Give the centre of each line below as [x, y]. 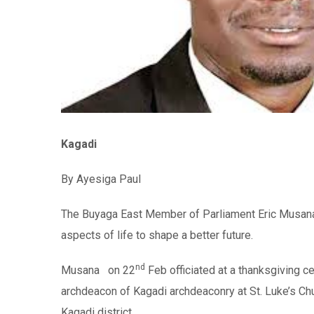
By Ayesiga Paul [101, 179]
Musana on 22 [98, 271]
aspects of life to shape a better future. [157, 235]
